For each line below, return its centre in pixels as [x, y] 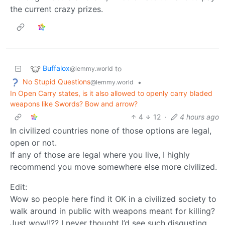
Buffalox [56, 68]
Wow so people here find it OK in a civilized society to [113, 199]
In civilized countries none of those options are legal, [111, 130]
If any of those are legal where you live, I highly [100, 154]
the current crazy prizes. [57, 9]
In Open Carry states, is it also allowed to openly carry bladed [111, 93]
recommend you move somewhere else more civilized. [114, 166]
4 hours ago [199, 117]
